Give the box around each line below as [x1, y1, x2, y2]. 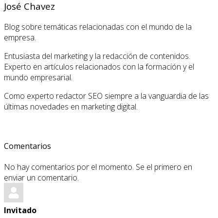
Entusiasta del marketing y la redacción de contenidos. [4, 50, 190, 61]
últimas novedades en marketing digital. [4, 101, 138, 112]
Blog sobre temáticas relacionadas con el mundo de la [4, 21, 192, 32]
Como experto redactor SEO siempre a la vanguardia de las [4, 90, 209, 101]
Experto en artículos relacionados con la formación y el [4, 61, 194, 72]
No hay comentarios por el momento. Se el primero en [4, 162, 192, 173]
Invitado [4, 205, 36, 216]
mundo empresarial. [4, 72, 73, 83]
